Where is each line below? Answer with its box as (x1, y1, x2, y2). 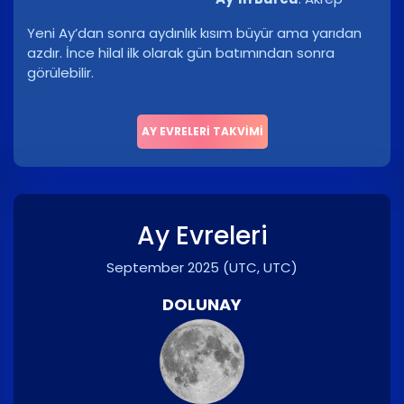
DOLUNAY (162, 293, 242, 317)
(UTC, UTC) (223, 258, 298, 278)
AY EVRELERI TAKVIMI (141, 124, 263, 140)
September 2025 (106, 258, 219, 278)
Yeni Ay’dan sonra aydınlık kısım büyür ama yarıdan (27, 23, 362, 43)
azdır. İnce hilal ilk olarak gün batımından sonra (27, 43, 335, 63)
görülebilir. (27, 63, 94, 83)
